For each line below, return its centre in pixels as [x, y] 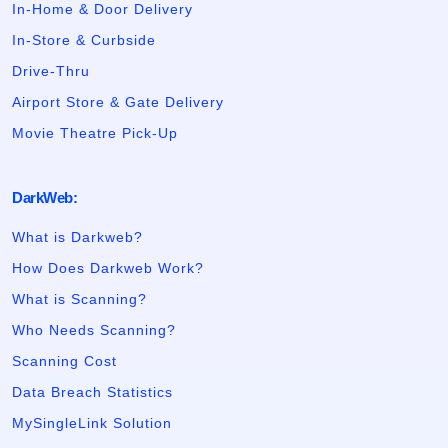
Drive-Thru [51, 71]
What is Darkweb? [77, 237]
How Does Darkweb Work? [108, 268]
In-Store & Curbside [84, 40]
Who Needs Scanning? [94, 330]
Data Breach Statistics [92, 392]
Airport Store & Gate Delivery [118, 102]
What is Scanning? [79, 299]
